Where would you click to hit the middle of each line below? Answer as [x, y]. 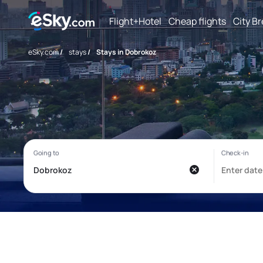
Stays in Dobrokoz [126, 52]
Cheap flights [197, 21]
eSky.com [43, 52]
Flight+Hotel [135, 21]
